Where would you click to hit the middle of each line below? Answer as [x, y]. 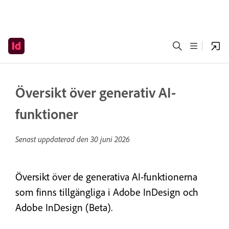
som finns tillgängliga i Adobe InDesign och [107, 192]
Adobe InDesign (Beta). [64, 207]
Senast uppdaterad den [53, 139]
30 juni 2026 [110, 139]
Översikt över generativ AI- [96, 92]
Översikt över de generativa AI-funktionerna [106, 177]
